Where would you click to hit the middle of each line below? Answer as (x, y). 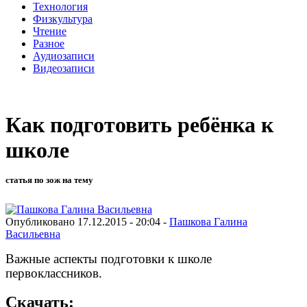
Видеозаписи (64, 68)
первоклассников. (56, 273)
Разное (49, 43)
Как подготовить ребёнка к (139, 125)
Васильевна (33, 234)
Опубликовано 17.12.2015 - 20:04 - (87, 221)
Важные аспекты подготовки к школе (109, 258)
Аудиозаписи (64, 56)
